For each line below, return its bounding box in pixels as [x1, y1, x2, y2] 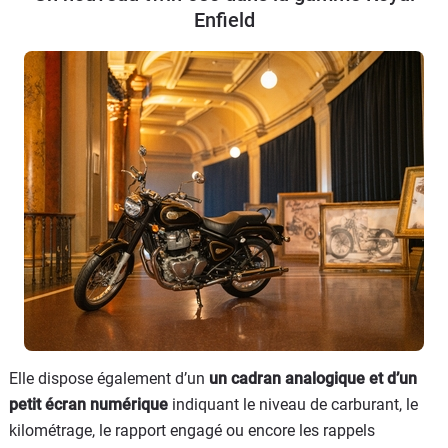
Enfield [193, 7, 255, 32]
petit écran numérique [9, 394, 168, 414]
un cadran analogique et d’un [209, 368, 417, 388]
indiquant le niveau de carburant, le [168, 394, 418, 414]
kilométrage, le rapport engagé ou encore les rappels [9, 420, 375, 440]
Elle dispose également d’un [9, 368, 209, 388]
